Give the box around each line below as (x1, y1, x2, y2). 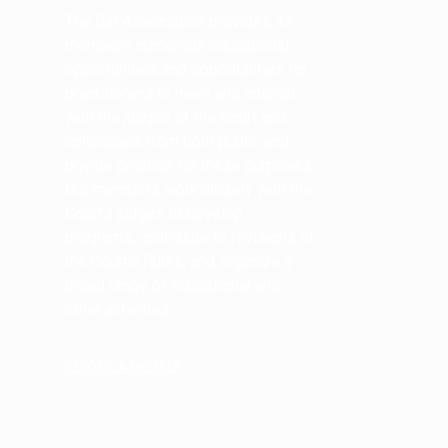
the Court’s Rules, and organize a (64, 252, 292, 272)
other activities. (64, 300, 172, 320)
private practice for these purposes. (64, 156, 315, 176)
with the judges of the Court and (64, 108, 286, 128)
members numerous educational (64, 36, 289, 56)
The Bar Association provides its (64, 12, 293, 32)
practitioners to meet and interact (64, 84, 296, 104)
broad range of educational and (64, 276, 280, 296)
